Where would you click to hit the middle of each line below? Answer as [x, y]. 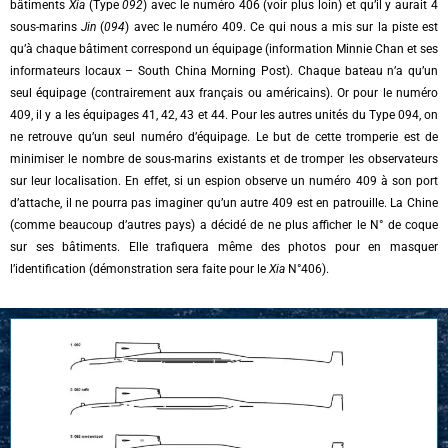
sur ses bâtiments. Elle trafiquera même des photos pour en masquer [224, 246]
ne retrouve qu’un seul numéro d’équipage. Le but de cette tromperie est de [224, 136]
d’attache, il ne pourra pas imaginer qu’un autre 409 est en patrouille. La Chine [224, 202]
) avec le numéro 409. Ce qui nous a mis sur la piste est [282, 26]
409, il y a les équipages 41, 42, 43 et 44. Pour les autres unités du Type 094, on [224, 114]
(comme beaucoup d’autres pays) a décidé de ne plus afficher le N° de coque [224, 224]
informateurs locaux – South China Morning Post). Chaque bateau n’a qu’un [224, 70]
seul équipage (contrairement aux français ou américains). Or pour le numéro [224, 92]
